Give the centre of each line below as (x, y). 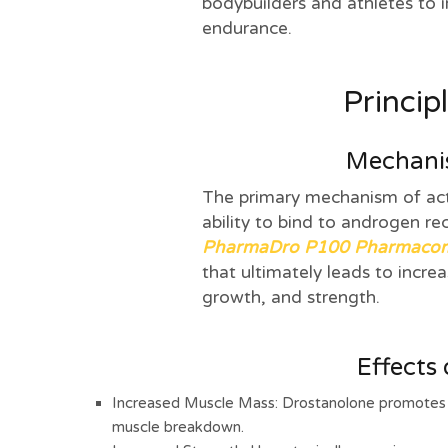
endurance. (247, 29)
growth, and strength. (291, 298)
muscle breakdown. (178, 427)
